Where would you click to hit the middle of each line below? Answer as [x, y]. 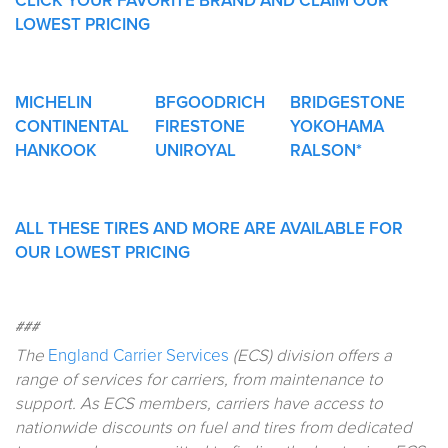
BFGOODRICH [210, 102]
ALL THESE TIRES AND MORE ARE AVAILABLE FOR [209, 228]
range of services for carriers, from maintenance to [199, 379]
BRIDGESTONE [347, 102]
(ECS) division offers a [310, 355]
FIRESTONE [200, 126]
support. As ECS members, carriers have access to [199, 403]
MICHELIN [53, 102]
